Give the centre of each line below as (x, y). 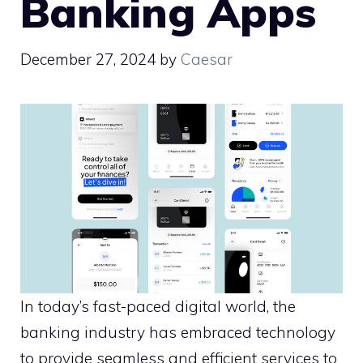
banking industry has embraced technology (178, 333)
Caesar (207, 59)
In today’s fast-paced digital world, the (158, 307)
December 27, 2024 (88, 59)
